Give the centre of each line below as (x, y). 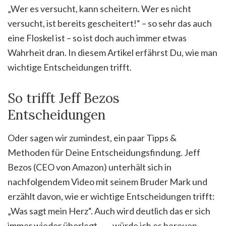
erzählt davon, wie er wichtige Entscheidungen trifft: (111, 196)
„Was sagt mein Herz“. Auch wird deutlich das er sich (109, 211)
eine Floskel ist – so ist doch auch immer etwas (97, 38)
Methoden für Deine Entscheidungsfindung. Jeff (104, 152)
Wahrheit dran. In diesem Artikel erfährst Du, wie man (112, 52)
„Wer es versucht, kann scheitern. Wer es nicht (99, 9)
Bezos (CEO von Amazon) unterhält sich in (90, 167)
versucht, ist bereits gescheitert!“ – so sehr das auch (110, 23)
